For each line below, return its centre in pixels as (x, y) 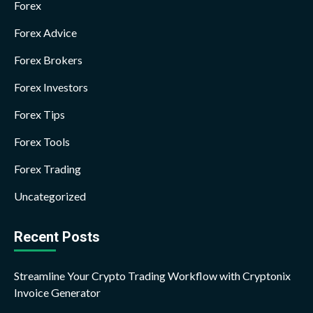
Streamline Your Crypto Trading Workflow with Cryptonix (152, 275)
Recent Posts (57, 236)
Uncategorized (50, 196)
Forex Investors (51, 87)
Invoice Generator (57, 292)
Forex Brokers (48, 59)
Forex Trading (48, 168)
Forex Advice (45, 32)
